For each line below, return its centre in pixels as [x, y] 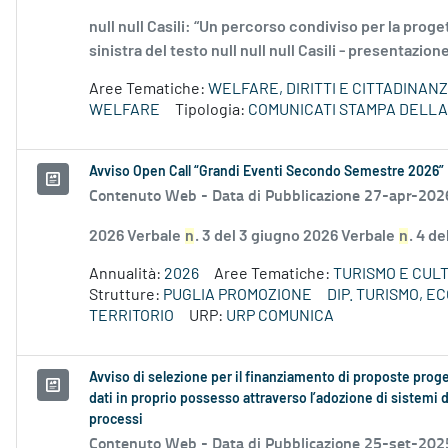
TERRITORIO [131, 316]
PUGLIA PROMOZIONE [237, 295]
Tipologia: [211, 110]
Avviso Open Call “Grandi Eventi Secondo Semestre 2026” [266, 172]
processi [116, 420]
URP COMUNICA [280, 316]
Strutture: [126, 295]
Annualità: [126, 274]
